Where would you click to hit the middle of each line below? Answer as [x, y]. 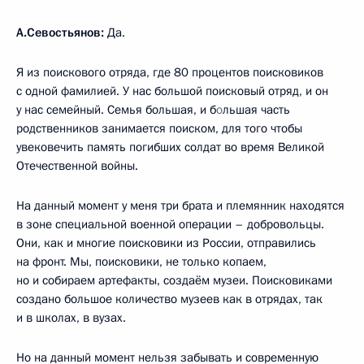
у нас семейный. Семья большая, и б [116, 109]
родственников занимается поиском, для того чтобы [159, 128]
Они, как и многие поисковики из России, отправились [166, 243]
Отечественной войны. [77, 165]
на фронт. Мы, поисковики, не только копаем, [141, 261]
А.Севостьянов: [62, 32]
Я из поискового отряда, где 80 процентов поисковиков [170, 72]
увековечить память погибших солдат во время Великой [170, 147]
